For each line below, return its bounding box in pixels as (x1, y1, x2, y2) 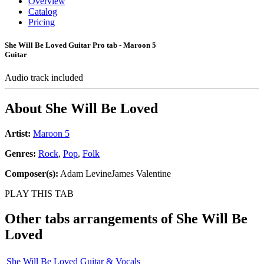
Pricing (28, 17, 55, 27)
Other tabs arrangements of (5, 211, 176, 227)
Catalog (28, 6, 57, 16)
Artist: (5, 128, 31, 139)
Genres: (5, 148, 38, 159)
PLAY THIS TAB (5, 189, 74, 199)
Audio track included (5, 72, 85, 83)
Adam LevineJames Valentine (58, 169, 171, 179)
